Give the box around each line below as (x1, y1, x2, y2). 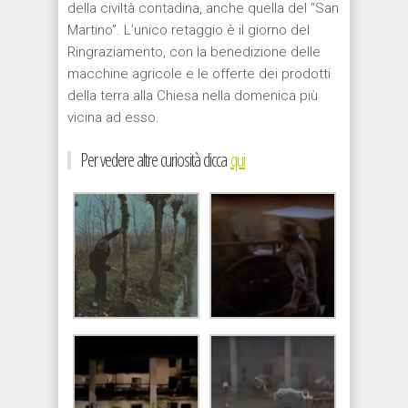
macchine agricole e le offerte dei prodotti (67, 65, 331, 82)
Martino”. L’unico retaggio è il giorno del (67, 21, 310, 38)
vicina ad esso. (67, 108, 159, 126)
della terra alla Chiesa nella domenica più (67, 87, 318, 104)
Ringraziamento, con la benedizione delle (67, 43, 321, 60)
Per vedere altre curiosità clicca (80, 147, 230, 172)
